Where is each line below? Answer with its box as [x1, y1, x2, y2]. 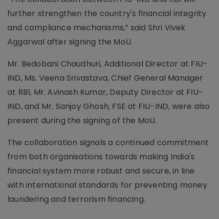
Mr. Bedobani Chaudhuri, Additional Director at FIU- [7, 58, 208, 69]
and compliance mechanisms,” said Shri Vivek [7, 22, 186, 33]
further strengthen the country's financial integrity [7, 8, 207, 19]
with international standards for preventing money [7, 179, 207, 191]
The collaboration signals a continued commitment [7, 137, 209, 148]
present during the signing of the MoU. [7, 115, 157, 126]
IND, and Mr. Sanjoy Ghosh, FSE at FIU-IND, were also [7, 101, 210, 112]
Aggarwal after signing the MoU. [7, 36, 133, 47]
